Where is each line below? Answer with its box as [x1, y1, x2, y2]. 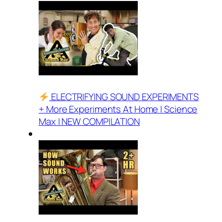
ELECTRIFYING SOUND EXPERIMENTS [49, 90, 199, 104]
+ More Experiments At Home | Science [39, 103, 198, 116]
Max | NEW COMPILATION [39, 115, 140, 128]
